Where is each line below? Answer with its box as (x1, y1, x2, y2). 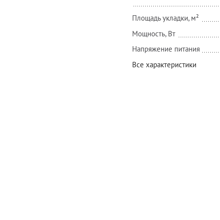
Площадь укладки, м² (132, 13, 199, 23)
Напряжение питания (132, 44, 200, 54)
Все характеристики (132, 59, 196, 69)
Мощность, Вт (132, 28, 175, 38)
